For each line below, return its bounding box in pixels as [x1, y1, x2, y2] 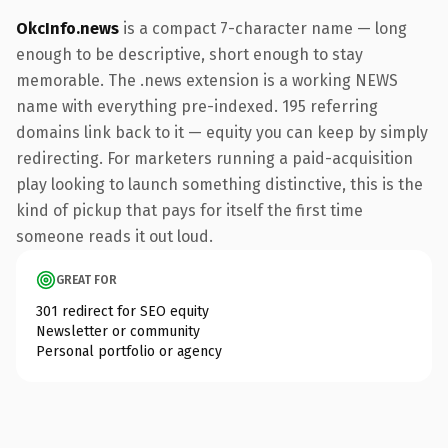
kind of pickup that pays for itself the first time [16, 200, 363, 220]
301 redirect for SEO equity [36, 302, 209, 320]
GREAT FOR [56, 272, 117, 287]
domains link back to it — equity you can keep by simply [16, 122, 428, 142]
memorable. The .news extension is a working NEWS [16, 70, 398, 90]
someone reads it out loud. [16, 226, 213, 246]
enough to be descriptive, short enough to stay [16, 44, 363, 64]
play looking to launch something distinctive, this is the [16, 174, 423, 194]
